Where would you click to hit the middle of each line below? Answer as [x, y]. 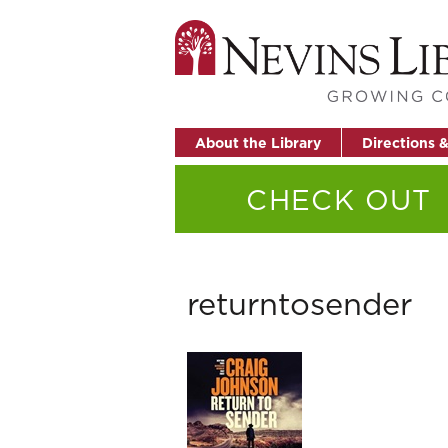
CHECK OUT [339, 199]
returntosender [299, 303]
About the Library [258, 142]
